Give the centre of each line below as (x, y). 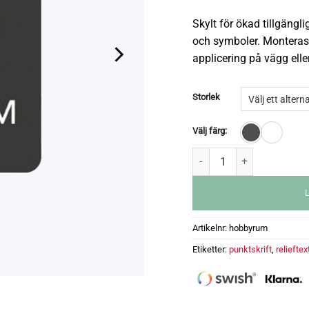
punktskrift (250, 249)
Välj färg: (210, 131)
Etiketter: (211, 249)
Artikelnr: (211, 228)
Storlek (206, 97)
